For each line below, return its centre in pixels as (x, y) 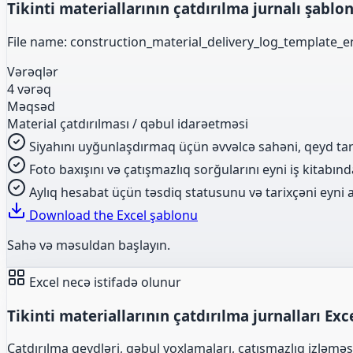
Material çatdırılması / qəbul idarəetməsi (128, 123)
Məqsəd (31, 106)
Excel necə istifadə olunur (104, 282)
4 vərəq (29, 89)
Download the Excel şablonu (112, 215)
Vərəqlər (33, 71)
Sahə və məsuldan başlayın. (89, 245)
